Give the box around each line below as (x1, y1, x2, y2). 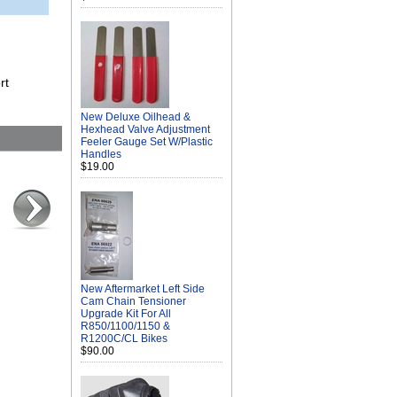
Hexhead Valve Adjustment (81, 123, 210, 136)
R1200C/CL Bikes (81, 332, 167, 345)
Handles (81, 148, 121, 160)
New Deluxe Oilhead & (81, 111, 191, 123)
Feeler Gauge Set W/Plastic (81, 136, 213, 148)
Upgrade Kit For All (81, 307, 171, 320)
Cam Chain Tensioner (81, 295, 186, 307)
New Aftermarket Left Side (81, 283, 205, 295)
